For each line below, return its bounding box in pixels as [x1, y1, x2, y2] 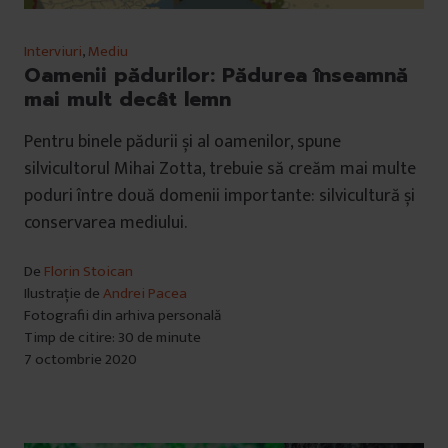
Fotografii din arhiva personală [24, 302, 221, 328]
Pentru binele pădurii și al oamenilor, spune [24, 126, 341, 157]
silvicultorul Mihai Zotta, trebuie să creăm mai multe [24, 153, 416, 184]
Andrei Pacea [103, 280, 187, 306]
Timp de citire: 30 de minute [24, 324, 201, 350]
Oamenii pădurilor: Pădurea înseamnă [24, 59, 408, 90]
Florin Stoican [44, 258, 133, 284]
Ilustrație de [24, 280, 103, 306]
